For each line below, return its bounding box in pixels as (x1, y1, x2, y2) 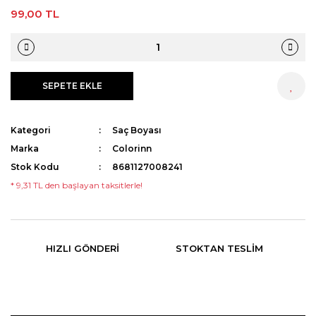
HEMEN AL (182, 80, 229, 91)
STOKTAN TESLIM (176, 242, 263, 254)
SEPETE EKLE (42, 80, 102, 91)
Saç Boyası (112, 125, 162, 135)
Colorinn (112, 143, 152, 154)
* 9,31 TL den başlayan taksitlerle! (11, 180, 142, 190)
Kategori (11, 125, 51, 135)
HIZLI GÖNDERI (46, 242, 119, 254)
